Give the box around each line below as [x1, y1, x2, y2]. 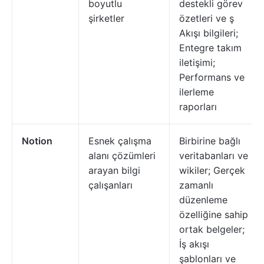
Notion [22, 135, 52, 147]
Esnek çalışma [88, 135, 151, 147]
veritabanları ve [179, 150, 248, 161]
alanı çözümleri [88, 150, 156, 161]
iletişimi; [179, 57, 215, 68]
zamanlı [179, 179, 213, 191]
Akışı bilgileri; [179, 27, 238, 39]
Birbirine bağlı [179, 135, 240, 147]
